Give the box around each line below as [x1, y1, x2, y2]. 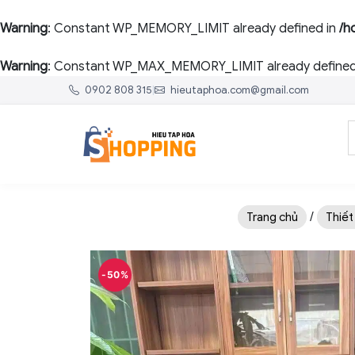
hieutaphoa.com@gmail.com [168, 83, 309, 97]
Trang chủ [246, 210, 298, 224]
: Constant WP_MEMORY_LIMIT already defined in [48, 21, 339, 36]
